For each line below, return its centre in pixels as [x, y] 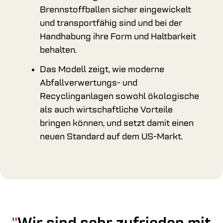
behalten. [58, 51]
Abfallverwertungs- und [89, 83]
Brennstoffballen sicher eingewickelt [115, 10]
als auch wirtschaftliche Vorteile [106, 110]
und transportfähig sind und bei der [111, 24]
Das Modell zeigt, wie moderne [102, 70]
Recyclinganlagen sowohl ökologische [119, 97]
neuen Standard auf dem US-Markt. [111, 137]
